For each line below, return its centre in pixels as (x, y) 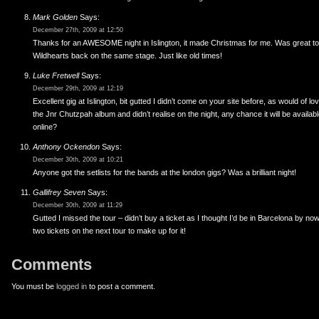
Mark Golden (55, 17)
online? (45, 127)
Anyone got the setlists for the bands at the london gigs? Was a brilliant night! (164, 172)
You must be (34, 286)
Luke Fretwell (56, 75)
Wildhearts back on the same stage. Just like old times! (127, 56)
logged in (72, 286)
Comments (52, 265)
